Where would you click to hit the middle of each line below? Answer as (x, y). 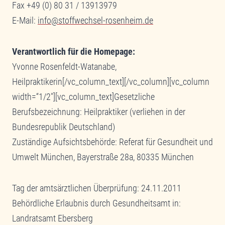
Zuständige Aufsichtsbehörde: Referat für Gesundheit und (113, 142)
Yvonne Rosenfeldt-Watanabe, (64, 66)
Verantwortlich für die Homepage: (74, 51)
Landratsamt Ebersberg (52, 218)
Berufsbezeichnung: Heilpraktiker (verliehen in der (99, 111)
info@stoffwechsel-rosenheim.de (95, 20)
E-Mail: (25, 20)
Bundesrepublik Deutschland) (64, 127)
